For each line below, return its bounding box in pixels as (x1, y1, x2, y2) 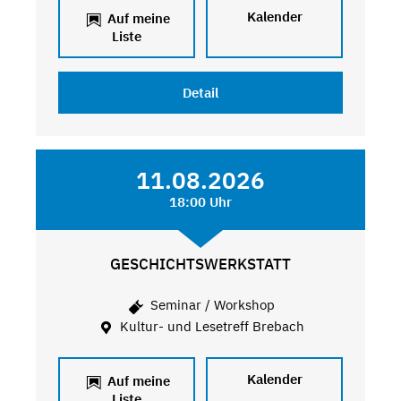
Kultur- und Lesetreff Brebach (116, 317, 305, 335)
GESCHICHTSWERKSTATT (109, 253, 291, 274)
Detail (182, 83, 218, 101)
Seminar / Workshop (146, 296, 275, 314)
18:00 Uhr (168, 192, 232, 210)
